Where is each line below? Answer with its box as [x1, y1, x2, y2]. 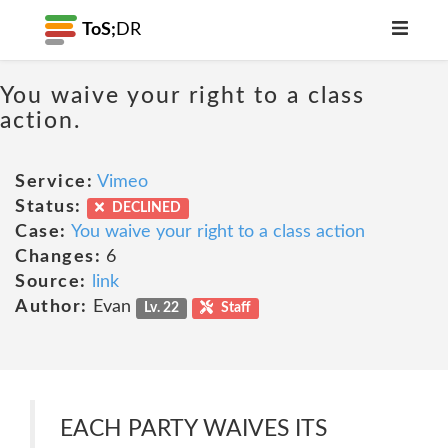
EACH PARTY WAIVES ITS [60, 417, 327, 440]
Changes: [15, 248, 101, 266]
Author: [15, 298, 88, 316]
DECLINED [108, 201, 181, 215]
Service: [15, 173, 93, 191]
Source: [15, 273, 87, 291]
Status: [15, 198, 82, 216]
